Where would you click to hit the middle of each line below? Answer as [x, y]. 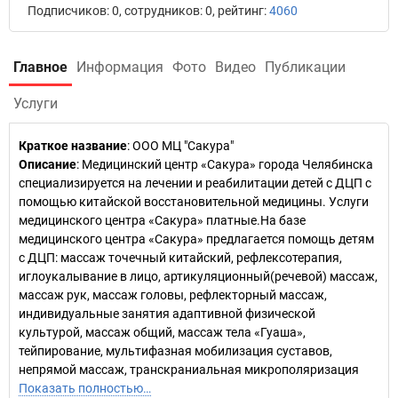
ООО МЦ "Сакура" [183, 146]
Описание [48, 164]
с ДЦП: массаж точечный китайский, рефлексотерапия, [180, 258]
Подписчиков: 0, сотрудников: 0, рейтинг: [148, 11]
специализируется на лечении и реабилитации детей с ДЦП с [195, 183]
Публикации [305, 67]
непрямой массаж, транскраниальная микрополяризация [189, 370]
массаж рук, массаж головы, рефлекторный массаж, [173, 295]
